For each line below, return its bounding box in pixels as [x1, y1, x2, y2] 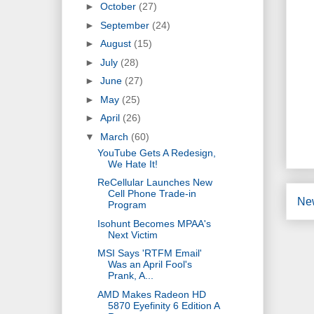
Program [107, 199, 146, 211]
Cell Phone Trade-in [107, 188, 196, 200]
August [100, 38, 134, 50]
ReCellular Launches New [97, 177, 212, 189]
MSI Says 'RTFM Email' [97, 247, 202, 259]
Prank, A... [107, 270, 153, 282]
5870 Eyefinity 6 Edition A [107, 299, 219, 311]
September [100, 19, 152, 31]
